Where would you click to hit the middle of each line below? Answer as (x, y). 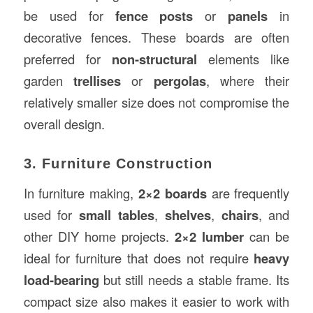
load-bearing (61, 279)
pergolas (180, 80)
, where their (248, 80)
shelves (188, 214)
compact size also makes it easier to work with (156, 301)
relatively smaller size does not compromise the (156, 102)
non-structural (154, 59)
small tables (117, 214)
